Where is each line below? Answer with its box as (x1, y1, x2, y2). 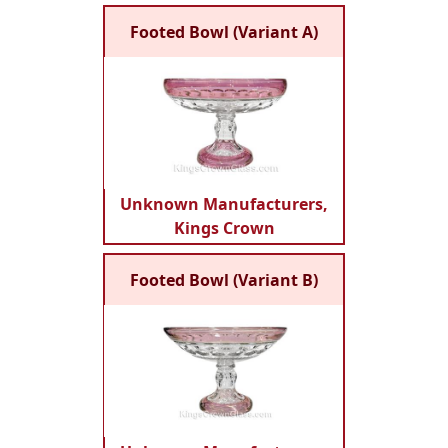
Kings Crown (173, 217, 275, 239)
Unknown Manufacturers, (120, 193, 328, 215)
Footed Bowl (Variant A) (130, 21, 318, 43)
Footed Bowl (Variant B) (130, 269, 318, 291)
